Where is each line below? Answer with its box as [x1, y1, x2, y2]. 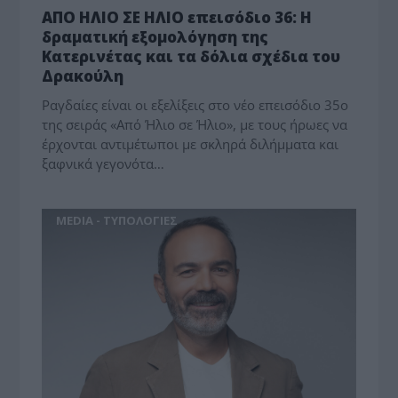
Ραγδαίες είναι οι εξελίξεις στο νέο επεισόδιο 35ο [42, 95, 349, 114]
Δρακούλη [42, 65, 124, 86]
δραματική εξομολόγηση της [42, 26, 269, 47]
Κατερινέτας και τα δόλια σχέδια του [42, 45, 341, 67]
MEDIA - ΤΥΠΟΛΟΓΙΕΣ [56, 211, 179, 228]
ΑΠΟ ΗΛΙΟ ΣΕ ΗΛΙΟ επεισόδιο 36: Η [42, 6, 313, 28]
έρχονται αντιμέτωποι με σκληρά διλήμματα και [42, 134, 339, 153]
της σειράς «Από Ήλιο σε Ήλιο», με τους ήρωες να [42, 115, 348, 133]
